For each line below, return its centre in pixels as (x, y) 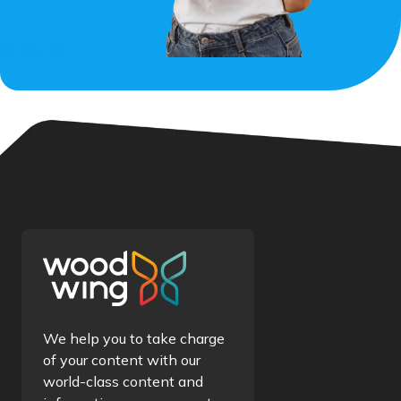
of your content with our (122, 360)
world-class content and (123, 382)
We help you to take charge (134, 339)
